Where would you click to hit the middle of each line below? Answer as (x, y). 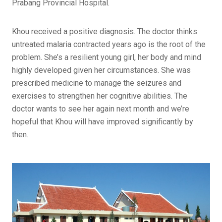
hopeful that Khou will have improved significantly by (103, 122)
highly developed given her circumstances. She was (101, 70)
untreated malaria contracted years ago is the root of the (109, 45)
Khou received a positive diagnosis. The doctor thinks (105, 32)
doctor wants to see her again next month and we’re (101, 109)
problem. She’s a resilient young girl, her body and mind (107, 57)
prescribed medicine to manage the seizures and (97, 83)
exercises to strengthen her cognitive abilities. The (100, 96)
